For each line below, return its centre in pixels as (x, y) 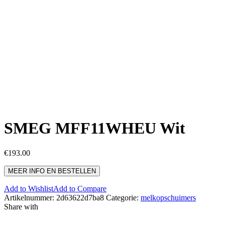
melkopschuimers (168, 197)
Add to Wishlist (29, 188)
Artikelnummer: (30, 197)
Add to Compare (80, 188)
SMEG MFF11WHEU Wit (95, 128)
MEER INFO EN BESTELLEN (52, 171)
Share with (21, 206)
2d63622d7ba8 (80, 197)
